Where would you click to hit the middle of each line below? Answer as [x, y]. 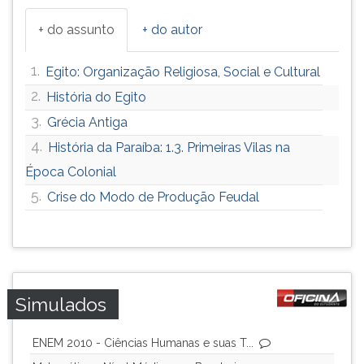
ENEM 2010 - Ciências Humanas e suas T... [143, 343]
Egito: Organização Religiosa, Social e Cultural [183, 72]
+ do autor [172, 30]
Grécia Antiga [87, 122]
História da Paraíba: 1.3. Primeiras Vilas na [169, 147]
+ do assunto [76, 30]
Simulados [61, 304]
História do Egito [96, 97]
